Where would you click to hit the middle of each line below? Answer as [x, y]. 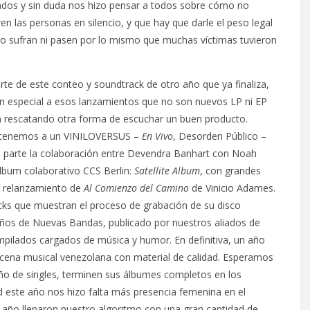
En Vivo [157, 136]
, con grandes [230, 171]
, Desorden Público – [220, 136]
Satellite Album [167, 171]
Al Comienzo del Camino [136, 188]
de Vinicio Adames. [232, 188]
